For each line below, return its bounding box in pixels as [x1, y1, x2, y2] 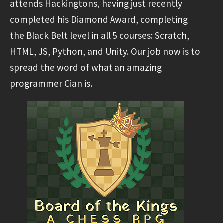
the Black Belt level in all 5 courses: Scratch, [10, 29, 189, 41]
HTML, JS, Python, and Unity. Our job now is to [10, 45, 200, 57]
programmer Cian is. [10, 77, 92, 89]
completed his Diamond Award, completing [10, 13, 188, 25]
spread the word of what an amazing [10, 61, 162, 73]
